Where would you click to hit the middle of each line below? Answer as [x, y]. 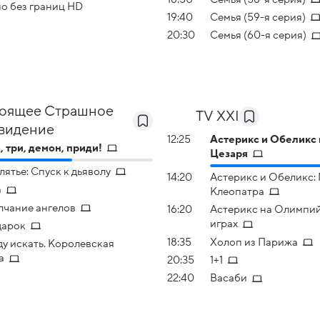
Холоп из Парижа [254, 242]
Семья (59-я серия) [258, 17]
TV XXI [217, 116]
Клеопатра [237, 192]
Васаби [229, 278]
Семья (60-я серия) [258, 35]
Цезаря [229, 153]
